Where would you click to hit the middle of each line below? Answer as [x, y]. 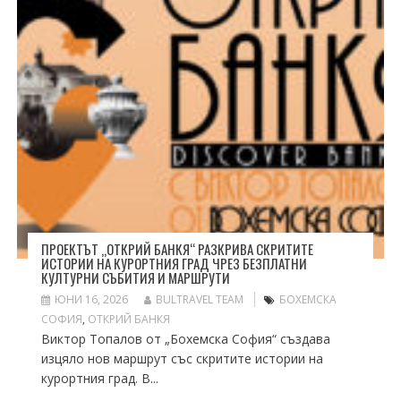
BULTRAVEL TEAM [199, 299]
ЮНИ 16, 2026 [91, 299]
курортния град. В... [99, 378]
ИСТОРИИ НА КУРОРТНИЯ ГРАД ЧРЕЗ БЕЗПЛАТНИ [174, 263]
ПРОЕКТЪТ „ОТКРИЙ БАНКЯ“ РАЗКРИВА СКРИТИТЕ [177, 248]
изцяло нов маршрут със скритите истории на [182, 358]
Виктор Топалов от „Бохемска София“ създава [185, 338]
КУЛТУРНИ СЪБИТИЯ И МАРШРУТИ [135, 277]
